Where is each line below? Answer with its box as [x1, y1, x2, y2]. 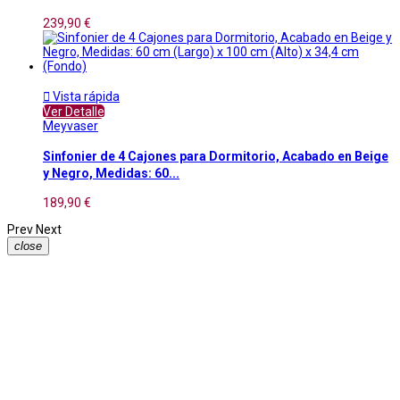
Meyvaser [43, 118, 98, 133]
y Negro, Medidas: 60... [43, 165, 179, 180]
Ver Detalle [43, 104, 104, 119]
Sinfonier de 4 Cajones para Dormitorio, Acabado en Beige [43, 148, 388, 163]
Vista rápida [50, 88, 120, 104]
